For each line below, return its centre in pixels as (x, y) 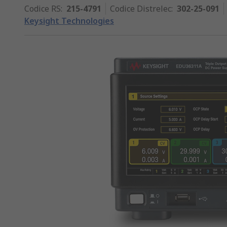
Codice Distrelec (141, 9)
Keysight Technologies (69, 21)
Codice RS (43, 9)
